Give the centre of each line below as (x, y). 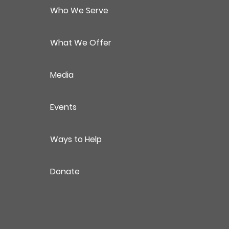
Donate (65, 171)
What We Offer (81, 43)
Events (63, 107)
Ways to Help (76, 139)
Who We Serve (79, 10)
